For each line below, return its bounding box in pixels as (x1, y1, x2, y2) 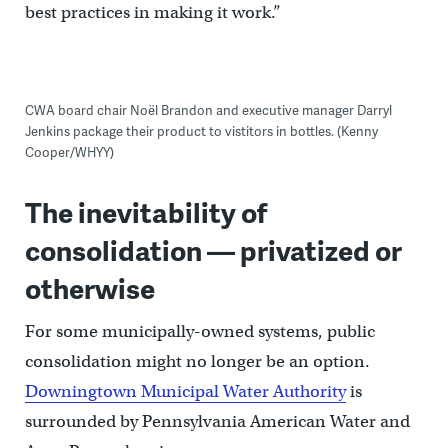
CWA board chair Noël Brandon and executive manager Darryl (24, 101, 392, 120)
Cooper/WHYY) (24, 143, 114, 162)
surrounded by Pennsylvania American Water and (24, 411, 410, 433)
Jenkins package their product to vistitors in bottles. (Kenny (24, 122, 378, 141)
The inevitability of (24, 192, 267, 232)
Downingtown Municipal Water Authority (24, 381, 346, 403)
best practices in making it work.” (24, 2, 281, 24)
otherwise (24, 268, 155, 308)
